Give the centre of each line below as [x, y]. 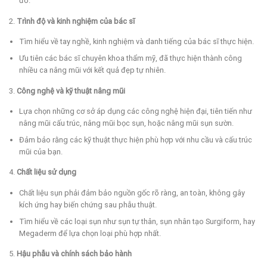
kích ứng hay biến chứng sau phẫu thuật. [88, 205]
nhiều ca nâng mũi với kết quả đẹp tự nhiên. [92, 70]
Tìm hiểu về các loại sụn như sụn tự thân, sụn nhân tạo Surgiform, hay [137, 221]
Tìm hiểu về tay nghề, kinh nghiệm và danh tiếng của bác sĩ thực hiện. [136, 42]
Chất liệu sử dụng [46, 172]
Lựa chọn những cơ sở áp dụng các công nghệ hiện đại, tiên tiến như [135, 111]
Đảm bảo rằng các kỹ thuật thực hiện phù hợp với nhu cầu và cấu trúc [135, 139]
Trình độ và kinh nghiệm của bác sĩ [76, 21]
